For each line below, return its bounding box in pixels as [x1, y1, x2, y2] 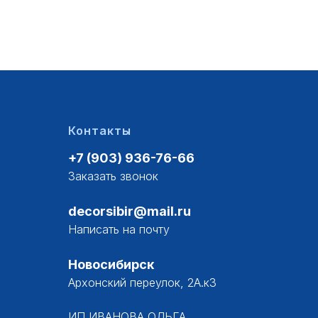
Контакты [68, 124, 131, 138]
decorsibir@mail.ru [68, 204, 191, 219]
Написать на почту [68, 222, 170, 237]
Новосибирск [68, 257, 154, 273]
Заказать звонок [68, 169, 158, 184]
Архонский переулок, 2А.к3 [68, 275, 216, 290]
